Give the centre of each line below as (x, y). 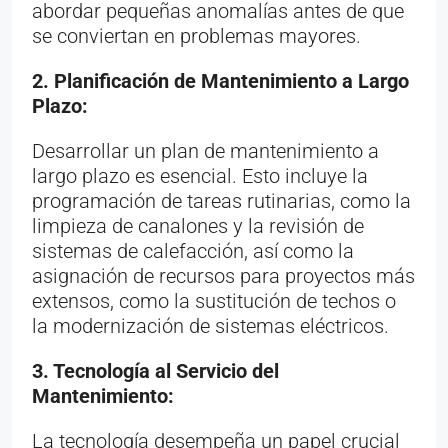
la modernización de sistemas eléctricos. (210, 325)
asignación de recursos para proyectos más (223, 275)
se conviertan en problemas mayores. (196, 35)
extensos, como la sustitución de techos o (214, 300)
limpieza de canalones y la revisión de (198, 225)
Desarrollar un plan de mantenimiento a (205, 150)
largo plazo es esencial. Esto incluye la (200, 175)
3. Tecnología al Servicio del (155, 370)
